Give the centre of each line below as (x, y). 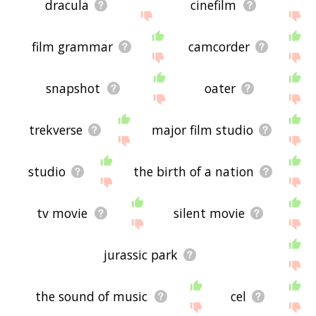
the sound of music (92, 297)
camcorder (219, 47)
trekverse (55, 130)
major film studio (202, 130)
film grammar (73, 47)
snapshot (73, 89)
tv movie (62, 213)
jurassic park (141, 255)
